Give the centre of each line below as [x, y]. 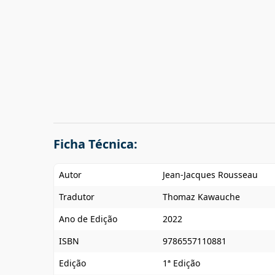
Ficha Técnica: [95, 144]
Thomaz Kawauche [201, 197]
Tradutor [77, 197]
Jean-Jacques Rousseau [210, 175]
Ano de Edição [88, 219]
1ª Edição [181, 263]
